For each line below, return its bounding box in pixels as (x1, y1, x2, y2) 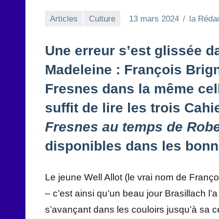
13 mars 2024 (129, 14, 179, 23)
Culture (88, 14, 115, 23)
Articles (50, 14, 78, 23)
